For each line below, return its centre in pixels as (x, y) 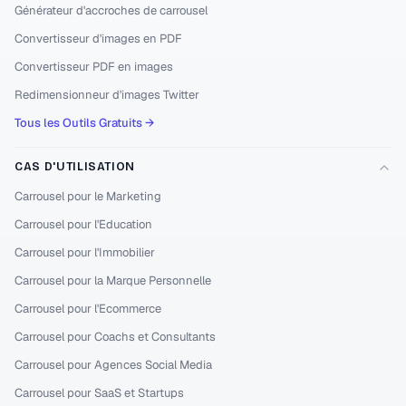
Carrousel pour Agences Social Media (113, 365)
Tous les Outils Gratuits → (84, 123)
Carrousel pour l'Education (83, 224)
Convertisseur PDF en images (94, 67)
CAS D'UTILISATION (75, 167)
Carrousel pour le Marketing (88, 196)
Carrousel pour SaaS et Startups (99, 393)
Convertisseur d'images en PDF (98, 39)
